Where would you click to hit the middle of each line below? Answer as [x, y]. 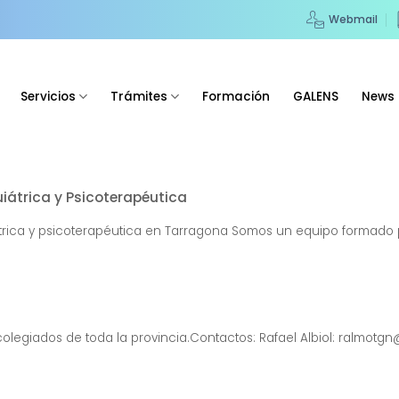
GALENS [316, 97]
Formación [236, 97]
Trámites [139, 97]
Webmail [353, 19]
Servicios [48, 97]
